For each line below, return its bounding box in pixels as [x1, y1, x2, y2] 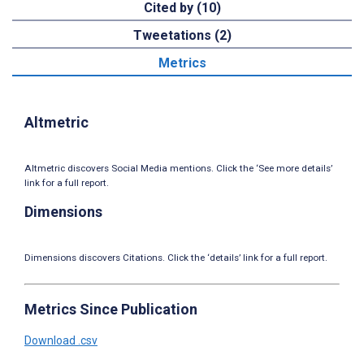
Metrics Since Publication [24, 300, 197, 318]
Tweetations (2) [132, 28, 232, 44]
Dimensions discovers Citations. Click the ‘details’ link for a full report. [24, 251, 327, 263]
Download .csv [24, 333, 97, 347]
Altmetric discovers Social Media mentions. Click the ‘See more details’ [24, 162, 332, 175]
